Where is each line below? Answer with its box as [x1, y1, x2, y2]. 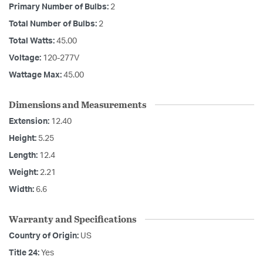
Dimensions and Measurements [9, 97, 146, 112]
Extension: [9, 117, 51, 126]
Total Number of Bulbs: [9, 20, 99, 29]
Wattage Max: [9, 71, 63, 80]
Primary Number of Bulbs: [9, 3, 110, 12]
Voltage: [9, 54, 43, 63]
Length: [9, 151, 39, 160]
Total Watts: [9, 37, 56, 46]
